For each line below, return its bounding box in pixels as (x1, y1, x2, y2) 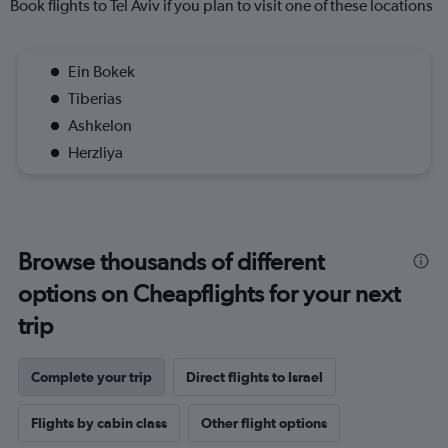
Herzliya (68, 143, 123, 162)
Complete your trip (31, 369, 152, 385)
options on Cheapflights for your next (18, 279, 400, 308)
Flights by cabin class (31, 415, 167, 431)
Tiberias (68, 89, 122, 108)
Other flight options (201, 415, 327, 431)
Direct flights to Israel (186, 369, 323, 385)
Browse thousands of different (18, 247, 324, 276)
